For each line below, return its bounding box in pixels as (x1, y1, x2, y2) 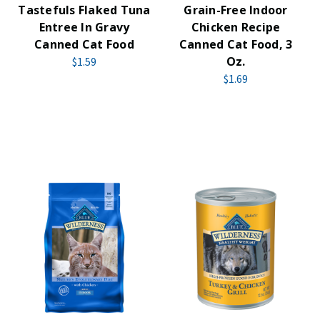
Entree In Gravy (39, 19, 130, 35)
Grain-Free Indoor (184, 2, 288, 18)
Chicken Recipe (191, 19, 281, 35)
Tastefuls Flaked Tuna (18, 2, 151, 18)
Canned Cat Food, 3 (179, 36, 293, 52)
